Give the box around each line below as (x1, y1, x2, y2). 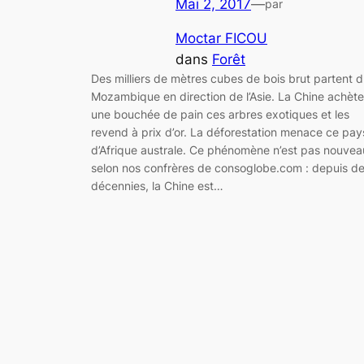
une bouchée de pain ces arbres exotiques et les (91, 107, 349, 122)
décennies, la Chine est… (91, 179, 223, 193)
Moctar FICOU (175, 30, 267, 47)
